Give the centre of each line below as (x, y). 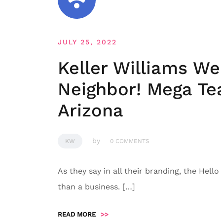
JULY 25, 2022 (87, 42)
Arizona (91, 110)
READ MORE (77, 214)
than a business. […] (96, 187)
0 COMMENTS (130, 141)
